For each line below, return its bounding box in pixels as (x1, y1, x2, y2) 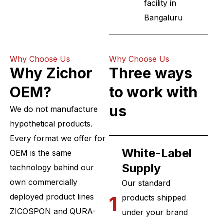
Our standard (121, 178, 170, 188)
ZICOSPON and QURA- (10, 206, 96, 217)
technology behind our (10, 163, 94, 173)
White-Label (121, 146, 192, 161)
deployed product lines (10, 192, 94, 202)
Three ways (109, 64, 192, 82)
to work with (109, 83, 198, 101)
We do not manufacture (10, 104, 98, 114)
